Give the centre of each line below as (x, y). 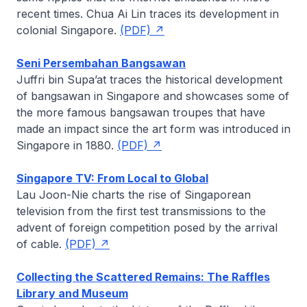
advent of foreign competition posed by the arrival (147, 228)
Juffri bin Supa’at (61, 79)
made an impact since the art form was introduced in (153, 129)
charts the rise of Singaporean (170, 195)
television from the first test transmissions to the (141, 211)
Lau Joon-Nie (52, 195)
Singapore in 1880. (67, 145)
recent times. (51, 14)
